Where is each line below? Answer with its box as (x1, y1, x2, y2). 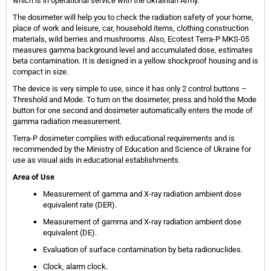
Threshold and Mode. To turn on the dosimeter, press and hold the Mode (13, 94, 256, 104)
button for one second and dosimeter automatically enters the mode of (13, 105, 253, 115)
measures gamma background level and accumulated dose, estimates (13, 45, 253, 54)
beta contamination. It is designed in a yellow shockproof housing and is (13, 56, 258, 65)
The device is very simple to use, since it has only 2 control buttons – (13, 83, 247, 93)
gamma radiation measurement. (13, 116, 122, 126)
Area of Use (13, 172, 54, 181)
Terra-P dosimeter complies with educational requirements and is (13, 133, 235, 143)
